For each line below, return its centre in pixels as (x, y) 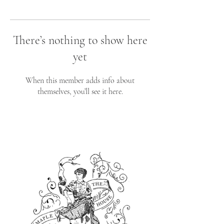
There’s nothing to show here (80, 40)
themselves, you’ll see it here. (80, 91)
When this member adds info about (80, 80)
